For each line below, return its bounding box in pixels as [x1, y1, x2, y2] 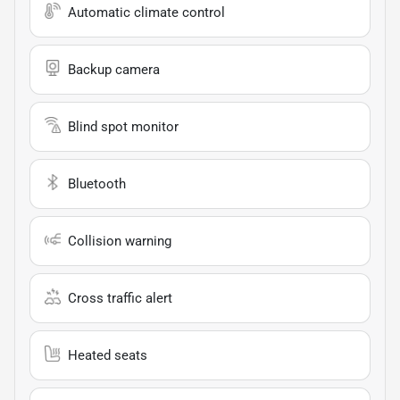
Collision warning [68, 232, 171, 249]
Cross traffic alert [68, 289, 172, 306]
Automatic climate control [68, 4, 225, 21]
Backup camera [68, 61, 160, 78]
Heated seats [68, 346, 147, 363]
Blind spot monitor [68, 118, 179, 135]
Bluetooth [68, 175, 126, 192]
